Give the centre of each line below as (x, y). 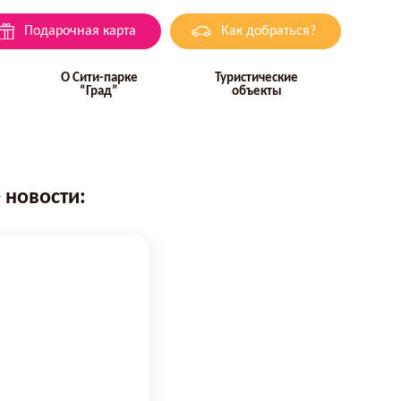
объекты (256, 92)
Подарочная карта (80, 31)
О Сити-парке (99, 78)
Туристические (257, 78)
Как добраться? (268, 31)
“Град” (99, 92)
